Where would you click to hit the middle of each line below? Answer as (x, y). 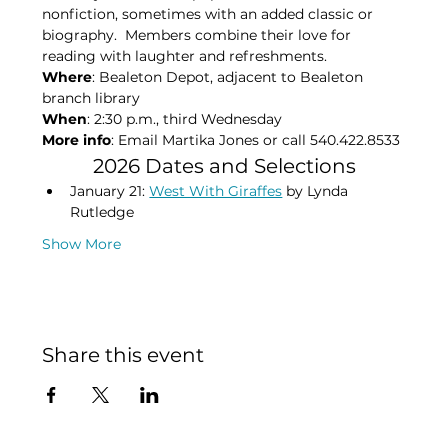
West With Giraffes (216, 191)
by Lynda (317, 191)
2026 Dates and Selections (224, 166)
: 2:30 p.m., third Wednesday (185, 119)
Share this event (123, 355)
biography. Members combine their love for (199, 35)
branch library (91, 98)
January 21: (110, 191)
